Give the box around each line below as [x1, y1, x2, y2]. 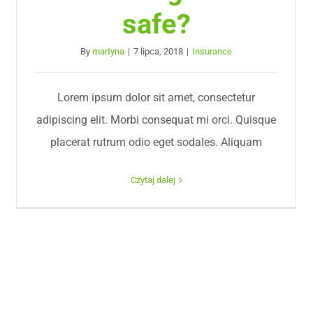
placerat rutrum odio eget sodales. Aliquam [50, 136, 263, 149]
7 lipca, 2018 [133, 46, 184, 57]
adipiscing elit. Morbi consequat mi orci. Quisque [36, 113, 277, 126]
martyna [92, 46, 125, 57]
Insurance [192, 46, 233, 57]
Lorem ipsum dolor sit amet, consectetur [57, 91, 256, 104]
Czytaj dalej [130, 175, 175, 185]
